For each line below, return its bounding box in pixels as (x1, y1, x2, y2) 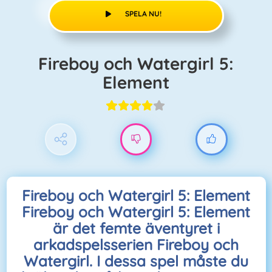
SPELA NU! (124, 8, 161, 18)
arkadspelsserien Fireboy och (33, 235, 239, 254)
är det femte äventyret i (52, 219, 220, 238)
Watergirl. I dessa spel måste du (24, 251, 248, 271)
